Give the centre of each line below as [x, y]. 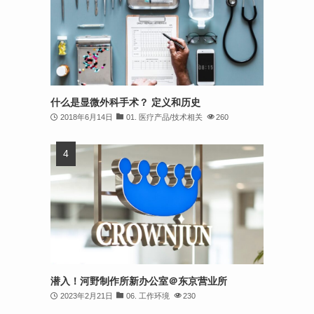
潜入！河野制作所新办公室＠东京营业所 [139, 281]
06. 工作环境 [148, 296]
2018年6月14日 [86, 117]
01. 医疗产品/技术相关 [164, 117]
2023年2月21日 [86, 296]
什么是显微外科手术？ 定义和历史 [125, 102]
